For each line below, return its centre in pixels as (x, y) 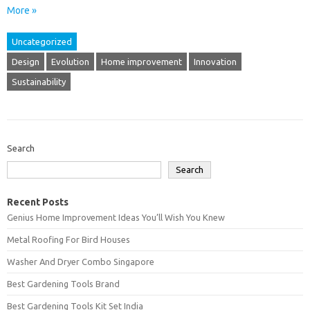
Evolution (70, 61)
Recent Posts (38, 202)
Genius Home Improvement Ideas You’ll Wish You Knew (116, 217)
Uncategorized (42, 41)
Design (26, 61)
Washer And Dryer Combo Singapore (81, 261)
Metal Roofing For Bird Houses (69, 239)
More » (22, 10)
